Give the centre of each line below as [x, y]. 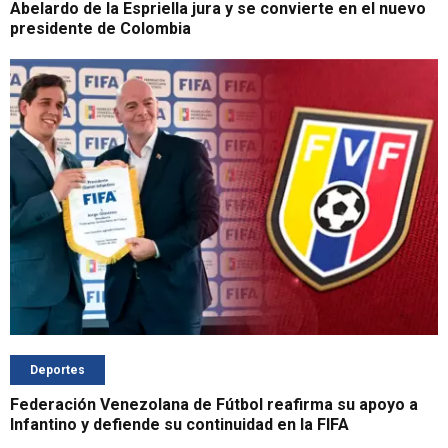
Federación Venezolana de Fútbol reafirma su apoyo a [214, 405]
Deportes [57, 370]
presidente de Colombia [100, 29]
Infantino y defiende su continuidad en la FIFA [179, 425]
